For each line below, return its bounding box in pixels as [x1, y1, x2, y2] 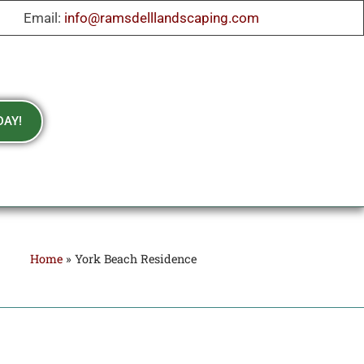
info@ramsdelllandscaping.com [64, 10, 260, 26]
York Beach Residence [75, 251, 197, 266]
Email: [24, 10, 65, 26]
